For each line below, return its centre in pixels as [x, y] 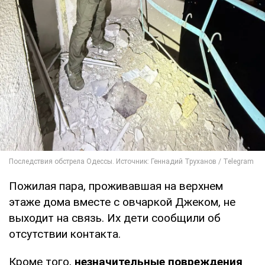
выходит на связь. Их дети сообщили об [115, 218]
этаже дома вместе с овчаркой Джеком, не [122, 202]
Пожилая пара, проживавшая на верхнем [116, 186]
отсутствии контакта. [65, 234]
